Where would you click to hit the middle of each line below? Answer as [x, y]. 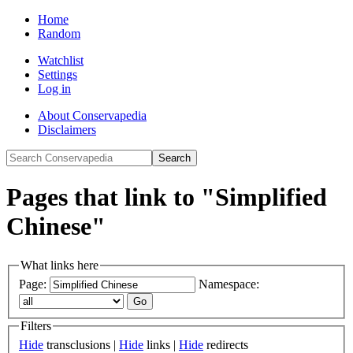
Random [59, 33]
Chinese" [56, 227]
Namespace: [229, 284]
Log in [54, 89]
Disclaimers [67, 130]
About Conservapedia [92, 115]
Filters [36, 326]
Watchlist [61, 60]
